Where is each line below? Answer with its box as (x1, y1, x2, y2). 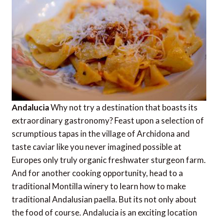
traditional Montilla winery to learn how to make (12, 181, 186, 191)
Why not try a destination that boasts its (49, 102, 198, 112)
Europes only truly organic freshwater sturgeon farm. (12, 154, 206, 165)
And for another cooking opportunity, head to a (12, 167, 183, 178)
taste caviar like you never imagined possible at (12, 141, 182, 152)
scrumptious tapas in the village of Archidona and (12, 128, 190, 139)
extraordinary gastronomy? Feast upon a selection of (12, 115, 204, 126)
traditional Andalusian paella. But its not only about (12, 194, 197, 204)
